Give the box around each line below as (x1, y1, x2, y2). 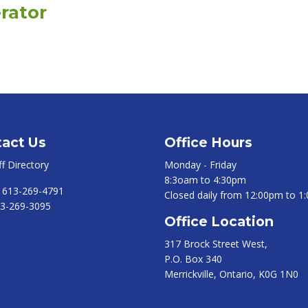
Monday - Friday (164, 158, 236, 171)
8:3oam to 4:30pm (164, 173, 246, 186)
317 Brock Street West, (164, 237, 267, 250)
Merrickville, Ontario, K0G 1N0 (164, 267, 298, 280)
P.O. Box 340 (164, 252, 222, 265)
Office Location (164, 213, 274, 230)
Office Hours (164, 134, 252, 151)
